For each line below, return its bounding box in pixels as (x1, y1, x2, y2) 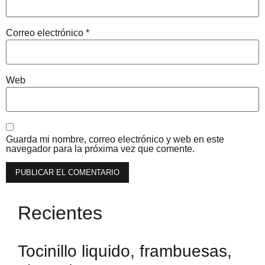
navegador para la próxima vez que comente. (6, 143, 195, 154)
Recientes (18, 202, 102, 224)
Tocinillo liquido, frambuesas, (18, 241, 232, 260)
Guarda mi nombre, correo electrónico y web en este (6, 134, 224, 144)
